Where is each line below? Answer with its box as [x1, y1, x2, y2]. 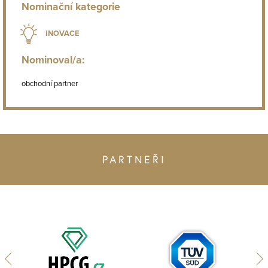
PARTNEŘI [102, 153, 166, 167]
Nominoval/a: [22, 54, 85, 67]
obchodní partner [22, 79, 78, 89]
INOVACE [45, 28, 80, 38]
